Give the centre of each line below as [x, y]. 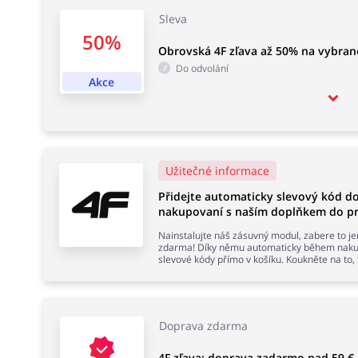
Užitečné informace [217, 171]
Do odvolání [202, 68]
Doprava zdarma [203, 326]
